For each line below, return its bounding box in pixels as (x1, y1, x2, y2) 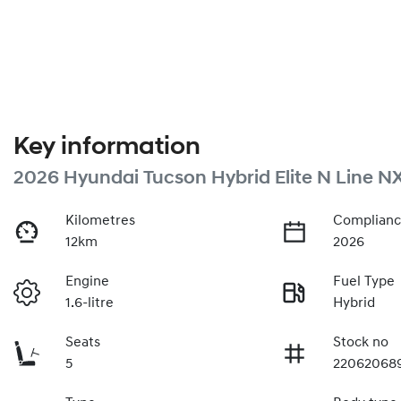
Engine (65, 274, 110, 289)
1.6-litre (65, 295, 115, 311)
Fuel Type (333, 274, 396, 289)
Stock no (333, 335, 389, 350)
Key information (13, 134, 200, 160)
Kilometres (65, 213, 136, 228)
